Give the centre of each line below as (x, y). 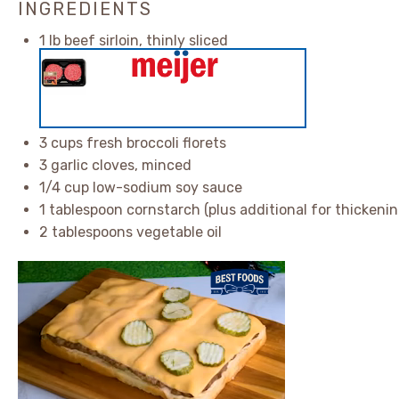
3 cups (61, 143)
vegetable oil (177, 232)
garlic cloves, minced (119, 165)
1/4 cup (64, 187)
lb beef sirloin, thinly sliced (137, 41)
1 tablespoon (81, 210)
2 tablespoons (86, 232)
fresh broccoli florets (155, 143)
